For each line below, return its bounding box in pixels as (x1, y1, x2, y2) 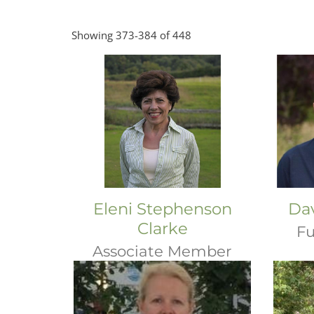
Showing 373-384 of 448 (71, 28, 191, 42)
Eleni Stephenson (93, 199, 232, 219)
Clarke (137, 219, 188, 238)
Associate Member (93, 242, 233, 260)
